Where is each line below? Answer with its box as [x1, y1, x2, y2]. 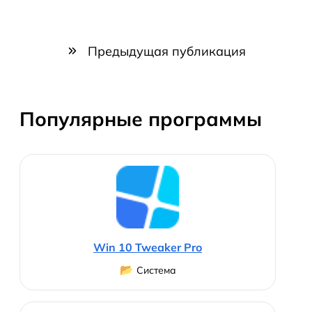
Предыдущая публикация [84, 43, 246, 59]
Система [136, 264, 176, 276]
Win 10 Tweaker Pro [93, 240, 202, 254]
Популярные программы [19, 107, 262, 131]
